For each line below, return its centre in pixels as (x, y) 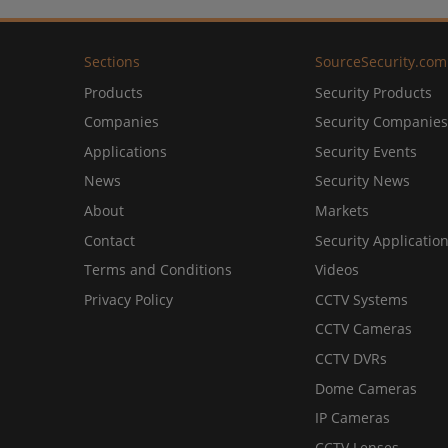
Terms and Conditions (158, 270)
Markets (341, 210)
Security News (362, 181)
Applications (125, 151)
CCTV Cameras (363, 329)
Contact (109, 240)
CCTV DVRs (350, 358)
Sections (112, 61)
